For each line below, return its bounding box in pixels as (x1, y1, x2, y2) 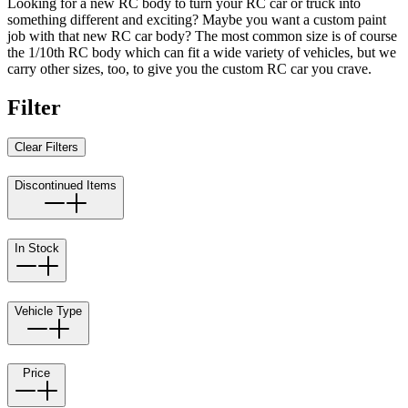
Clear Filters (15, 140, 78, 155)
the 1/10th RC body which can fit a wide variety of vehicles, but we (7, 44, 396, 60)
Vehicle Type (15, 303, 82, 318)
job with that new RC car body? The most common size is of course (7, 27, 397, 44)
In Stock (15, 240, 59, 255)
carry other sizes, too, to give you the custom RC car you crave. (7, 60, 372, 76)
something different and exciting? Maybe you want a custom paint (7, 11, 386, 27)
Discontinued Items (15, 178, 117, 193)
